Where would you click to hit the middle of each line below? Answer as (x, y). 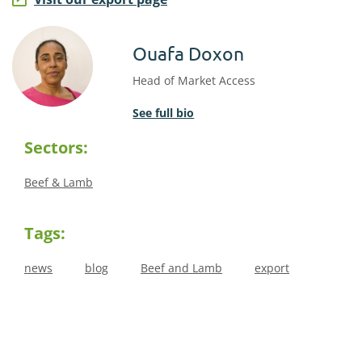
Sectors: (56, 147)
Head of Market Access (194, 80)
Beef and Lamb (181, 268)
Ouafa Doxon (189, 53)
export (272, 268)
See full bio (164, 113)
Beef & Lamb (59, 182)
